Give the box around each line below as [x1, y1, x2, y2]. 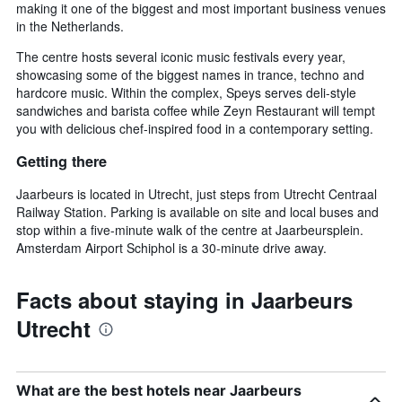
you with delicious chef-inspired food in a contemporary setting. [16, 119, 373, 138]
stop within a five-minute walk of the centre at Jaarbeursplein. [16, 220, 363, 239]
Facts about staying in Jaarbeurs [16, 284, 353, 315]
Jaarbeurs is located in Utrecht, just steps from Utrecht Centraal [16, 184, 377, 203]
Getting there [16, 150, 107, 171]
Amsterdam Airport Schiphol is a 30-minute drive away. [16, 238, 327, 257]
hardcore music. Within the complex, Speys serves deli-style [16, 83, 356, 102]
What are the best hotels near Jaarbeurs [16, 380, 301, 399]
